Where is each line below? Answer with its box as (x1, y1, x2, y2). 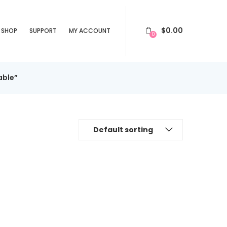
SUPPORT (29, 26, 57, 35)
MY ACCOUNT (69, 26, 110, 35)
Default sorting (93, 124, 153, 135)
